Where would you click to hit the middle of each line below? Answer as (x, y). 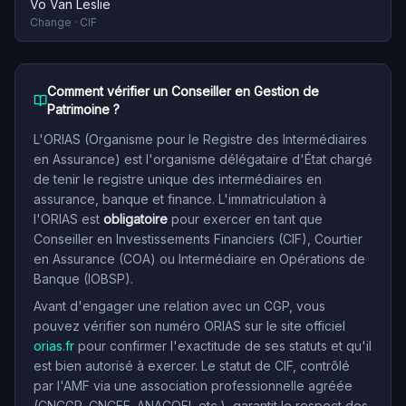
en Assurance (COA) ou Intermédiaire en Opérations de (199, 259)
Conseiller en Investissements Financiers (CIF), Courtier (198, 239)
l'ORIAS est (68, 219)
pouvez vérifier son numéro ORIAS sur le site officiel (189, 326)
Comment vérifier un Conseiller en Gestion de (183, 91)
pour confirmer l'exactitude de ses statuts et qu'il (225, 346)
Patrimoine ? (83, 109)
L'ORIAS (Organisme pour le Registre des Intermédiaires (200, 139)
